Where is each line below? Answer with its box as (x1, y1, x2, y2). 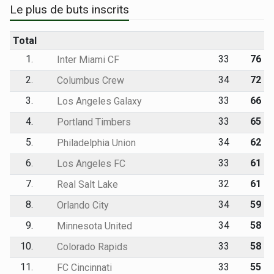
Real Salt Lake (54, 178, 118, 190)
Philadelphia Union (54, 136, 136, 149)
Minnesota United (54, 220, 132, 232)
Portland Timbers (54, 116, 131, 128)
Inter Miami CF (54, 53, 119, 65)
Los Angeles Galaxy (54, 95, 142, 107)
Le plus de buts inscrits (10, 2, 129, 17)
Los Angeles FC (54, 157, 125, 169)
